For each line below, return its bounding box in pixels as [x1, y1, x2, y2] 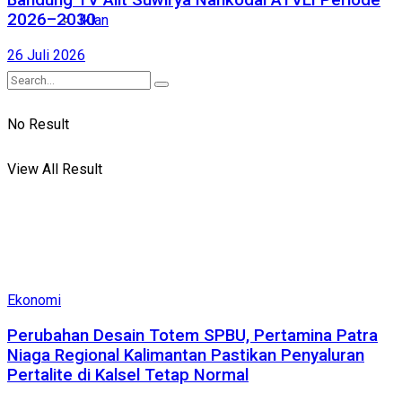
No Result [7, 116, 69, 133]
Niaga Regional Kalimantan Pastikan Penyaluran [7, 345, 364, 365]
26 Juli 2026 [7, 46, 85, 64]
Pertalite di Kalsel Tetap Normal [7, 364, 249, 385]
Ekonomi [7, 291, 61, 309]
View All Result [7, 161, 102, 178]
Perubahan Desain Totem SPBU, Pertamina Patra [7, 325, 378, 345]
